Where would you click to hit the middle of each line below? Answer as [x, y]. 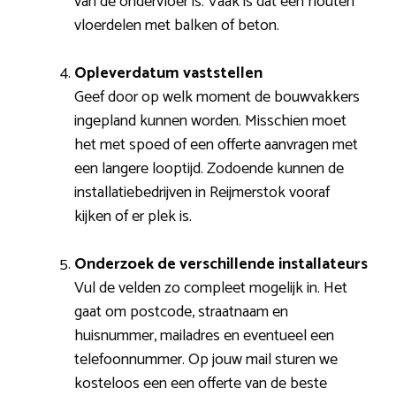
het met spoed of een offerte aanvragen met [216, 145]
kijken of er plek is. [133, 217]
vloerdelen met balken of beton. [177, 26]
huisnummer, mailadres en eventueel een [204, 336]
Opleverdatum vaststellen [168, 74]
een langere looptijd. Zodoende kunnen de [209, 169]
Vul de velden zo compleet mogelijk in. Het [211, 289]
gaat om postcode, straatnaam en [181, 312]
